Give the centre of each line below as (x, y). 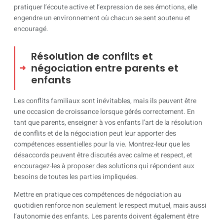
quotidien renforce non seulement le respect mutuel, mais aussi (110, 206)
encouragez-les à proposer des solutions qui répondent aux (104, 166)
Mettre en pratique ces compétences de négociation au (98, 195)
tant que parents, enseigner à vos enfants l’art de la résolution (108, 122)
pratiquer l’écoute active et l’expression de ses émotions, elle (106, 7)
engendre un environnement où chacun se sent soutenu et (102, 18)
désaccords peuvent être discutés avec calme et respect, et (103, 155)
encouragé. (31, 29)
